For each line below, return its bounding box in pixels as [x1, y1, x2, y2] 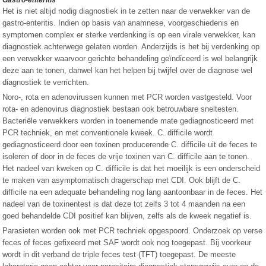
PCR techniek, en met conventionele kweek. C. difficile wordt [2, 128, 213, 137]
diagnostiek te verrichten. [2, 78, 90, 87]
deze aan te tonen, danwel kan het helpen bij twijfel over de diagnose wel [2, 66, 253, 75]
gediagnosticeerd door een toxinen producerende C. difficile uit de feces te [2, 140, 258, 149]
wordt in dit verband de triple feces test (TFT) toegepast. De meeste [2, 250, 236, 259]
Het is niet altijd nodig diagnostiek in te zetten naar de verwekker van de [2, 7, 251, 15]
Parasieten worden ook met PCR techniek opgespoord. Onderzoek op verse [2, 226, 263, 235]
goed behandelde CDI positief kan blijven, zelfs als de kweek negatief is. [2, 211, 252, 220]
